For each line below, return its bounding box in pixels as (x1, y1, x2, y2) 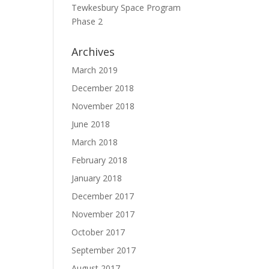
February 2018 (71, 154, 128, 166)
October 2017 (71, 226, 125, 238)
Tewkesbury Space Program (71, 2, 181, 13)
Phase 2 (71, 16, 103, 27)
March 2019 (71, 64, 118, 76)
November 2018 (71, 100, 135, 112)
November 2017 (71, 208, 135, 220)
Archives (71, 44, 115, 59)
